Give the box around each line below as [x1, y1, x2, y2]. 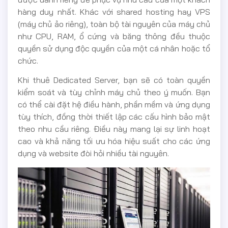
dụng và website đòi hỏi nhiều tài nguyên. [18, 148, 169, 159]
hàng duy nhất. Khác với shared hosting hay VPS [18, 7, 210, 17]
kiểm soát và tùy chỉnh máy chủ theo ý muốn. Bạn [18, 87, 210, 98]
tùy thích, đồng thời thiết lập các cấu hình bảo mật [18, 111, 210, 122]
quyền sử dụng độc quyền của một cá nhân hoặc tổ [18, 43, 210, 54]
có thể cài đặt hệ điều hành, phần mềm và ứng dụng [18, 99, 210, 110]
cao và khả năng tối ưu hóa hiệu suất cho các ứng [18, 136, 210, 147]
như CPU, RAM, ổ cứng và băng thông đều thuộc [18, 31, 210, 42]
